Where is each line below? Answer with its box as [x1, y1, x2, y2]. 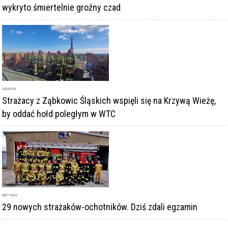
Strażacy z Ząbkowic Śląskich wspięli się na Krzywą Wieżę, [2, 95, 216, 106]
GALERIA [2, 87, 17, 92]
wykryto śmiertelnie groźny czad [2, 2, 121, 13]
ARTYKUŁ [2, 193, 18, 198]
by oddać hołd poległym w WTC [2, 108, 116, 120]
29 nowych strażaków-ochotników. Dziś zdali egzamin [2, 202, 198, 213]
